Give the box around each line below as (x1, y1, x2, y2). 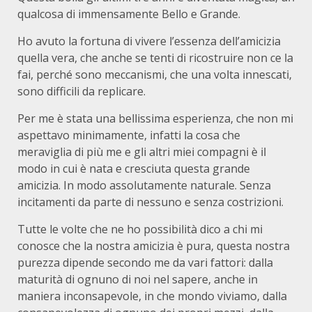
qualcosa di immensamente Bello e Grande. (17, 6, 240, 22)
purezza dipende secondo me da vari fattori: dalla (17, 255, 273, 270)
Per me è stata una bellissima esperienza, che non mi (17, 111, 293, 126)
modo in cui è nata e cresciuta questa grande (17, 161, 250, 176)
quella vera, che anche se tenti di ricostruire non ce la (17, 50, 293, 65)
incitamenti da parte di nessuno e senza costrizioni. (17, 194, 283, 210)
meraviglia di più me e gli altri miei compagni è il (17, 144, 266, 159)
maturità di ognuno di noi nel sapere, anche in (17, 272, 258, 287)
